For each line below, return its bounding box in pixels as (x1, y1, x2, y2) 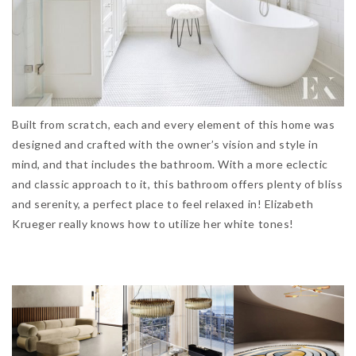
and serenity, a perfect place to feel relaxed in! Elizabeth (12, 196, 314, 211)
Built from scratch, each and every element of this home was (12, 117, 335, 131)
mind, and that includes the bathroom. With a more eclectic (12, 157, 328, 171)
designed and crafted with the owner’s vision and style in (12, 137, 319, 151)
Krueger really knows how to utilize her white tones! (12, 216, 294, 230)
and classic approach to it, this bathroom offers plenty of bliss (12, 176, 343, 191)
